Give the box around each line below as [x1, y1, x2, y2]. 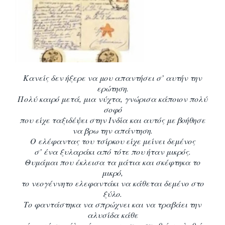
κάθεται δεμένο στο [133, 177, 204, 188]
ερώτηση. [96, 82, 129, 93]
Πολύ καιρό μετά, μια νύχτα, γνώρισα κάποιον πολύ [18, 93, 207, 104]
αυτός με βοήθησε [143, 114, 205, 125]
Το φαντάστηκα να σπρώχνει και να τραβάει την [24, 198, 201, 209]
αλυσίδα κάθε [87, 209, 138, 220]
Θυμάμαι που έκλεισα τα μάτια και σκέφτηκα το [25, 156, 200, 167]
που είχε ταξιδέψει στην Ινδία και [20, 114, 143, 125]
